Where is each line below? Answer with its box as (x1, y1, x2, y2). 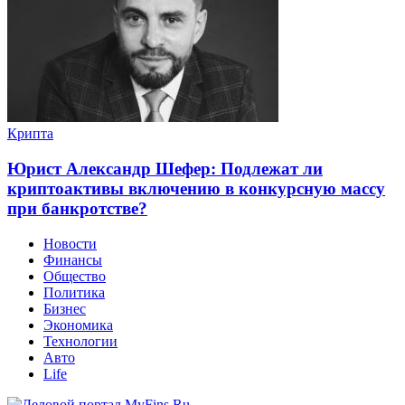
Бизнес (43, 300, 86, 316)
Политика (43, 284, 105, 300)
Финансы (43, 251, 102, 268)
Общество (43, 268, 106, 284)
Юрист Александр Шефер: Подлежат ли (7, 158, 323, 178)
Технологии (43, 333, 118, 349)
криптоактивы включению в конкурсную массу (7, 178, 385, 198)
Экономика (43, 316, 113, 333)
